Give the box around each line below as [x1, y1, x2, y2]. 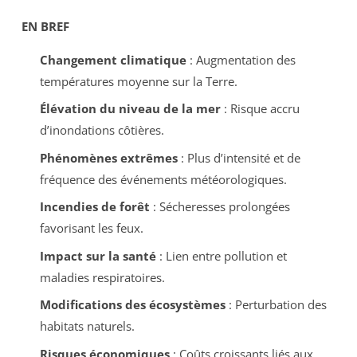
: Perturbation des [225, 296, 327, 313]
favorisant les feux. [39, 220, 143, 237]
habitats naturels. [39, 318, 135, 335]
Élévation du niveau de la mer [39, 100, 221, 117]
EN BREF [22, 18, 69, 34]
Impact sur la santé [39, 247, 156, 264]
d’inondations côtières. [39, 122, 164, 139]
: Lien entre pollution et [155, 247, 287, 264]
